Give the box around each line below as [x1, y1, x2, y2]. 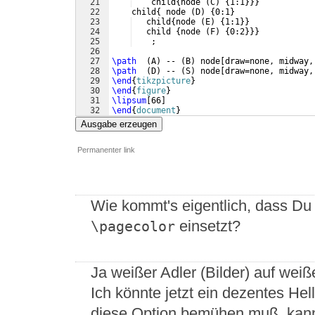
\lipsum [112, 96, 146, 106]
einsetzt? [175, 217, 240, 236]
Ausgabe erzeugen [81, 119, 157, 130]
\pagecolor [91, 219, 175, 236]
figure [136, 86, 166, 96]
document [136, 105, 176, 116]
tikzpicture [136, 76, 191, 86]
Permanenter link [77, 146, 135, 155]
